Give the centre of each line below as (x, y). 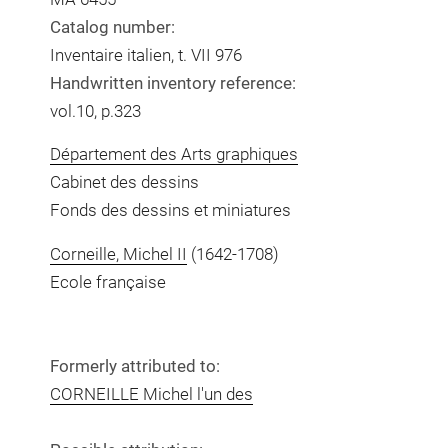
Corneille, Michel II (118, 253)
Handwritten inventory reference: (172, 82)
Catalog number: (112, 26)
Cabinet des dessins (124, 182)
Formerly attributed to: (134, 365)
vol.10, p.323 (95, 110)
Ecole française (107, 281)
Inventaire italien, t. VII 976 (145, 54)
